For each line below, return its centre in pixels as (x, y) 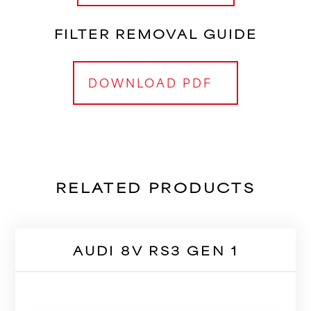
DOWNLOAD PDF (150, 82)
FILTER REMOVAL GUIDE (155, 33)
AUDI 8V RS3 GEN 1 (155, 250)
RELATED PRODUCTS (155, 187)
